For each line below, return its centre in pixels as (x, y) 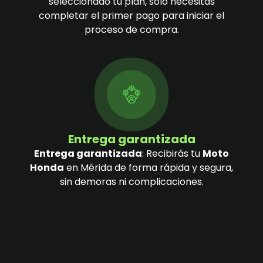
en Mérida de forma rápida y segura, (149, 167)
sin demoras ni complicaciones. (131, 181)
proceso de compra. (131, 30)
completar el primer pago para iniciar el (131, 16)
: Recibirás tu (172, 153)
